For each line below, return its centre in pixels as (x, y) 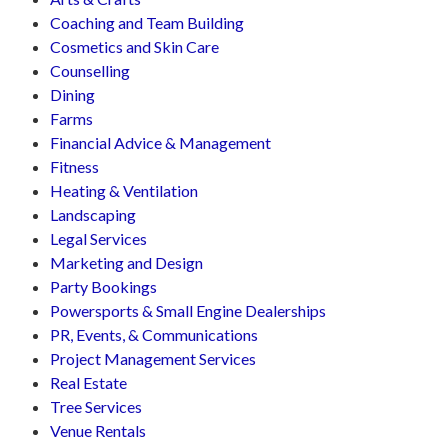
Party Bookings (103, 286)
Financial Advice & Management (160, 142)
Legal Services (98, 238)
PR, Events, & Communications (154, 334)
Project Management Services (153, 358)
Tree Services (96, 406)
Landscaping (93, 214)
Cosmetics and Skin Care (134, 46)
